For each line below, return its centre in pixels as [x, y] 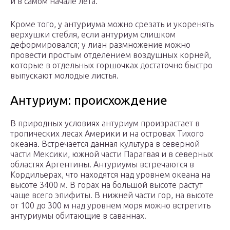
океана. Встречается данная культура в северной [105, 144]
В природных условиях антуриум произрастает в [105, 123]
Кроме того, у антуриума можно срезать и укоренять [112, 24]
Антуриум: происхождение [89, 101]
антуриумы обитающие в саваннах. [78, 216]
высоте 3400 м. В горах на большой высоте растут [107, 185]
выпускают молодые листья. [64, 76]
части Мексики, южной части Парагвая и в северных [112, 154]
